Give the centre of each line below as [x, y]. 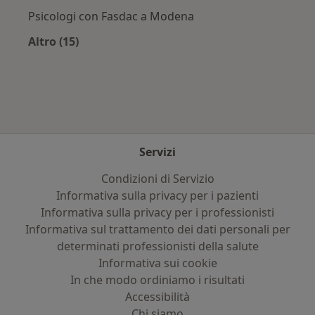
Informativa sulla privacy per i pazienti [157, 195]
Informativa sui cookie [157, 263]
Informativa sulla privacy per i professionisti [157, 212]
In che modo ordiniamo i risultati [157, 280]
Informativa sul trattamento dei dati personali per [157, 229]
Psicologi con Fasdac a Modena [111, 16]
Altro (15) [53, 41]
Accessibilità [157, 297]
